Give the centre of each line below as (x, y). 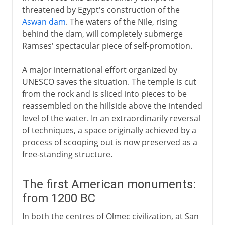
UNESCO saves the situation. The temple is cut (109, 82)
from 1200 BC (59, 198)
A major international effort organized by (99, 70)
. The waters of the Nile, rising (121, 21)
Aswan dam (44, 21)
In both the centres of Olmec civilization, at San (110, 216)
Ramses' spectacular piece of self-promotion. (107, 45)
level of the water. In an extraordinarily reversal (111, 118)
